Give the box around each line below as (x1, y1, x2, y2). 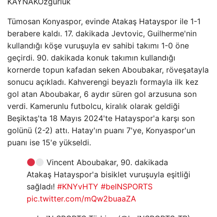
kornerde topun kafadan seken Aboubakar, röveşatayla (7, 65, 209, 75)
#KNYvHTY (57, 182, 98, 191)
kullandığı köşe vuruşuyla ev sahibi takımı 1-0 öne (7, 41, 189, 50)
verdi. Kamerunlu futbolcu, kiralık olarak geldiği (7, 101, 180, 111)
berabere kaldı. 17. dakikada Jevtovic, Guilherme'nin (7, 29, 197, 38)
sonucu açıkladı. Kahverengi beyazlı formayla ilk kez (7, 77, 199, 87)
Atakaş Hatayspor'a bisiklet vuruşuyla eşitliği (27, 170, 190, 179)
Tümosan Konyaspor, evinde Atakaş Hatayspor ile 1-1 (7, 16, 201, 26)
